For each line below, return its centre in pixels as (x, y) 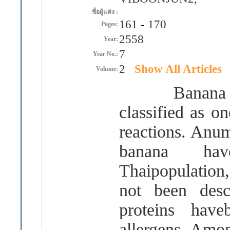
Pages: (109, 24)
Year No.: (105, 54)
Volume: (107, 69)
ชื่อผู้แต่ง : (105, 12)
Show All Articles (178, 69)
